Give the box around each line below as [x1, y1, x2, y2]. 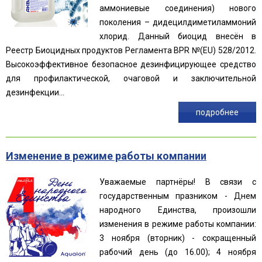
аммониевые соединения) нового [99, 3, 256, 13]
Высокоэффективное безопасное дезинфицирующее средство [6, 59, 256, 69]
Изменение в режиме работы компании [6, 149, 206, 162]
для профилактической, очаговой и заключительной [6, 73, 256, 83]
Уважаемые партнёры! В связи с [99, 177, 256, 187]
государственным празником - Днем [99, 191, 256, 201]
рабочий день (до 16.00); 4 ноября [99, 247, 256, 257]
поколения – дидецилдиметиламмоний [99, 17, 256, 27]
